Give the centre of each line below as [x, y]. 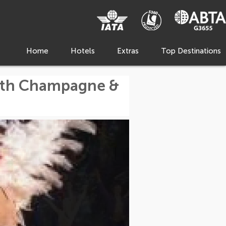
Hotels [83, 51]
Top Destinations [191, 51]
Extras [128, 51]
